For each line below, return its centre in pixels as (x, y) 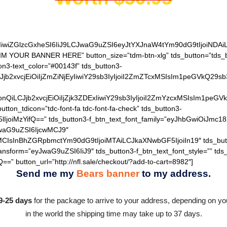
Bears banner (108, 174)
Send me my (45, 174)
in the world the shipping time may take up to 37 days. (113, 214)
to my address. (176, 174)
